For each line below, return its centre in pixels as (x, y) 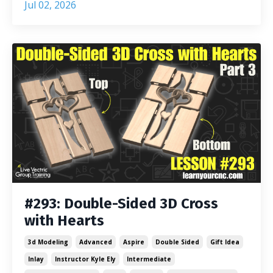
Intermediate (149, 259)
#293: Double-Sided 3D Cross (121, 204)
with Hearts (64, 221)
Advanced (96, 242)
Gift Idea (225, 242)
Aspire (134, 242)
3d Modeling (48, 242)
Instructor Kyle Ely (85, 259)
